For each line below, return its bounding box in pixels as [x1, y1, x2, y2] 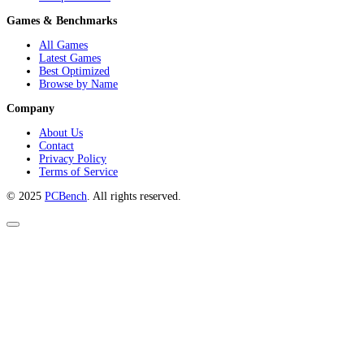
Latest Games [39, 51, 101, 64]
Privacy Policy [39, 152, 106, 165]
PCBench [45, 189, 87, 202]
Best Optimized [39, 64, 110, 77]
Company [6, 102, 54, 115]
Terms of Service [39, 165, 118, 178]
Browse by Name [39, 77, 118, 90]
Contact [39, 139, 74, 152]
